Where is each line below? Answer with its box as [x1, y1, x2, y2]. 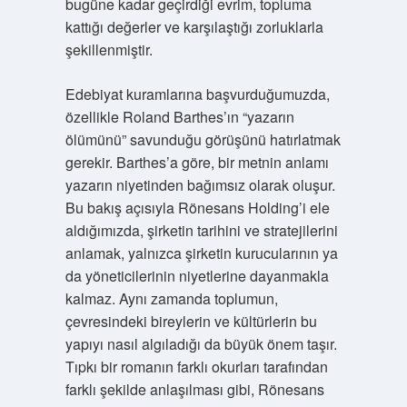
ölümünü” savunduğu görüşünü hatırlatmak [65, 129, 341, 150]
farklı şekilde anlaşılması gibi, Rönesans [65, 379, 324, 400]
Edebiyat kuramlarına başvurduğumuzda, [65, 84, 330, 104]
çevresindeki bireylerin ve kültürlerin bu [65, 311, 317, 332]
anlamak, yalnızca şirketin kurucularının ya [65, 243, 338, 263]
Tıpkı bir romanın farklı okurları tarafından [65, 356, 328, 377]
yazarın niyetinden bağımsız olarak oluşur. [65, 174, 335, 195]
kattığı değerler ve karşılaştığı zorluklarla [65, 16, 323, 37]
